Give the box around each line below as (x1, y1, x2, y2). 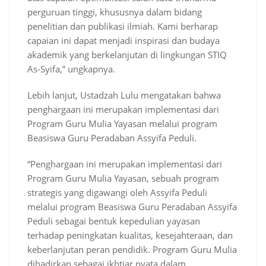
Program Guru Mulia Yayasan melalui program (27, 118, 217, 130)
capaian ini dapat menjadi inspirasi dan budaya (27, 34, 220, 47)
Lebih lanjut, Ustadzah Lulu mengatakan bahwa (27, 89, 221, 102)
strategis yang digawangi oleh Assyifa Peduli (27, 186, 207, 199)
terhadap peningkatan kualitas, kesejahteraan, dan (27, 229, 233, 242)
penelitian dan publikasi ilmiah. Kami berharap (27, 20, 218, 33)
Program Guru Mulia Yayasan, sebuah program (27, 172, 219, 185)
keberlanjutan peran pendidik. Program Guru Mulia (27, 243, 237, 256)
